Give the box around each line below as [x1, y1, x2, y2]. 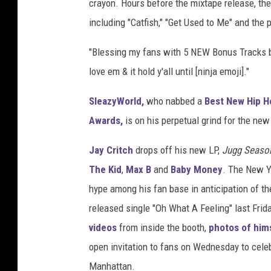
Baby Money [171, 163, 223, 176]
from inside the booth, [117, 221, 209, 234]
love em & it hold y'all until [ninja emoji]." [89, 65, 249, 78]
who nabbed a [144, 95, 204, 108]
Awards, [89, 114, 123, 127]
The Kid [89, 163, 122, 176]
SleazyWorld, [89, 95, 144, 108]
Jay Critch [89, 144, 133, 157]
